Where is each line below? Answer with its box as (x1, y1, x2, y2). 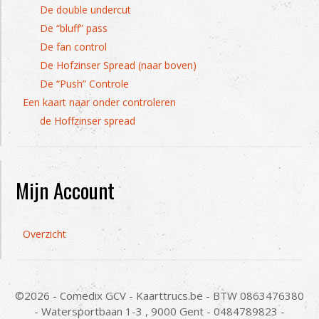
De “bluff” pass (40, 21, 108, 35)
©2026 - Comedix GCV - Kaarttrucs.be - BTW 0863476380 (15, 288, 304, 303)
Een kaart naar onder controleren (23, 95, 176, 109)
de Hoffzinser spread (40, 114, 135, 127)
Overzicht (23, 227, 66, 241)
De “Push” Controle (40, 77, 129, 90)
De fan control (40, 40, 107, 53)
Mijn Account (16, 174, 115, 205)
